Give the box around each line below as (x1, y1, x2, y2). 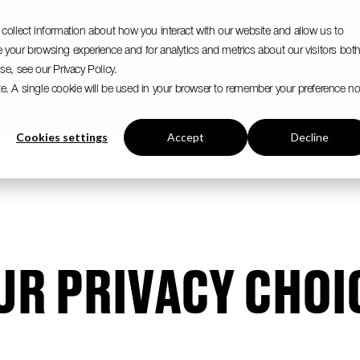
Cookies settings (16, 130, 108, 145)
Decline (290, 130, 329, 145)
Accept (167, 130, 204, 145)
